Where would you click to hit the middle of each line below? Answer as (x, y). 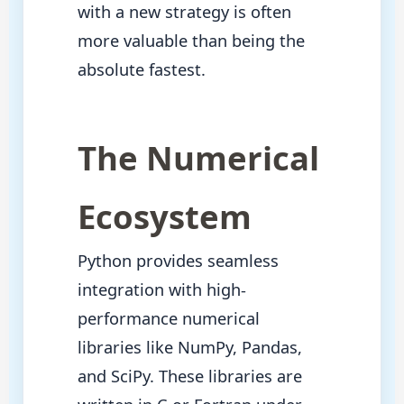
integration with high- (161, 290)
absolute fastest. (141, 70)
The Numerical (198, 158)
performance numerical (168, 319)
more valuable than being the (191, 41)
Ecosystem (164, 217)
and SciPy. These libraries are (189, 376)
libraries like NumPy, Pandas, (189, 348)
